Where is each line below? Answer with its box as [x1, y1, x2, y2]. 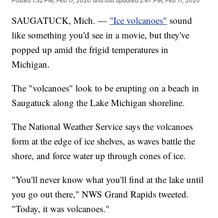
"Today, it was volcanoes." [12, 202, 110, 215]
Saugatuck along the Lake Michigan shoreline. [12, 96, 185, 109]
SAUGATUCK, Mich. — [12, 14, 110, 27]
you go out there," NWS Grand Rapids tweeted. [12, 188, 189, 200]
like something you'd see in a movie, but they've [12, 29, 190, 41]
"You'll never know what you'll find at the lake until [12, 173, 204, 186]
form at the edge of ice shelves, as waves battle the [12, 135, 196, 147]
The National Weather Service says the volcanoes [12, 120, 193, 133]
